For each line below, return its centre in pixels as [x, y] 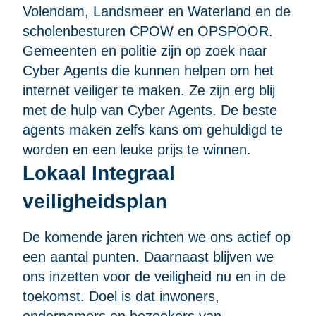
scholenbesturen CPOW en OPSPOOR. [148, 31]
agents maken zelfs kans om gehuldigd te [153, 130]
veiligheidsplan [95, 202]
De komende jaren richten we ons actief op [157, 237]
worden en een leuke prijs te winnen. [137, 150]
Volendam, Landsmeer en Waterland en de [157, 12]
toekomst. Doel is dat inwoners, [121, 297]
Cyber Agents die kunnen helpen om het [148, 71]
